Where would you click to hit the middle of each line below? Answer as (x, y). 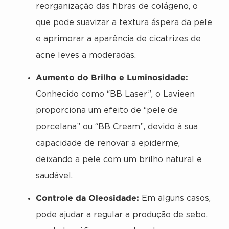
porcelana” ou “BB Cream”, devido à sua (117, 127)
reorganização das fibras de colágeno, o (117, 6)
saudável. (54, 176)
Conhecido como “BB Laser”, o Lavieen (115, 94)
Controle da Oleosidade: (87, 198)
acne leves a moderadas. (86, 55)
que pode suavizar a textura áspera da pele (124, 22)
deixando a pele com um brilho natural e (119, 159)
